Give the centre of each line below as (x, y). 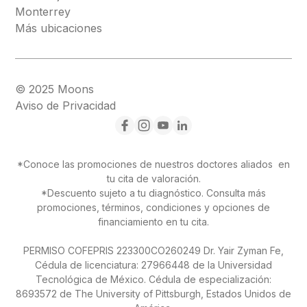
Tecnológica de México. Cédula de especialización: (153, 279)
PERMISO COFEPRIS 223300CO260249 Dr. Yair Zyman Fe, (153, 250)
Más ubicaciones (59, 28)
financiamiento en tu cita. (153, 221)
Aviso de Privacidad (66, 106)
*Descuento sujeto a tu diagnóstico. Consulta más (153, 193)
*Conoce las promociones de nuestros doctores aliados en (153, 164)
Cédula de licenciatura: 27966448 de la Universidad (153, 265)
